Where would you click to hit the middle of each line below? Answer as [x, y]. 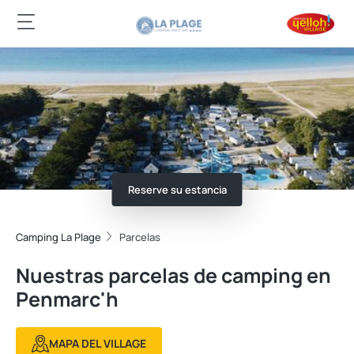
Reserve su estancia [177, 190]
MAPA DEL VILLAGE [98, 343]
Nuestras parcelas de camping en [173, 275]
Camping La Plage [58, 237]
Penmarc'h [67, 299]
